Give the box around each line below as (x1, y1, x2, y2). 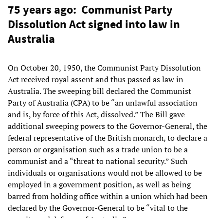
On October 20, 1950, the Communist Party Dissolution (8, 62, 201, 73)
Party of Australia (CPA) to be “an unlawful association (8, 97, 198, 108)
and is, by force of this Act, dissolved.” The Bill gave (8, 109, 185, 120)
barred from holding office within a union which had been (8, 190, 208, 201)
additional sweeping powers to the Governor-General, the (8, 120, 207, 131)
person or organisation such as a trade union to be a (8, 144, 188, 155)
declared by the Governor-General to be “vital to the (8, 202, 188, 213)
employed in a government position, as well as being (8, 179, 191, 190)
